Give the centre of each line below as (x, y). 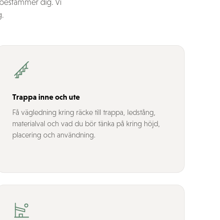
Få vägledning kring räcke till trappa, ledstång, (84, 112)
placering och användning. (54, 135)
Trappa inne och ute (46, 97)
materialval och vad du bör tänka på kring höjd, (86, 124)
